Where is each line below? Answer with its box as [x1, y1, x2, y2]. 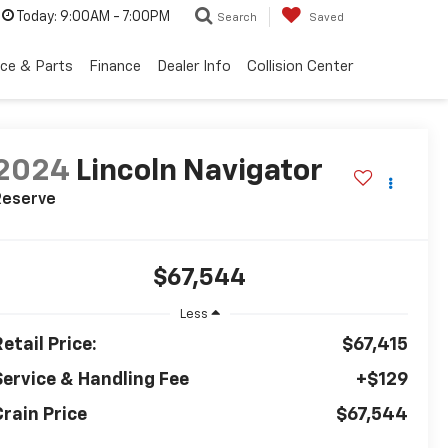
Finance [89, 58, 141, 74]
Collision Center [247, 58, 353, 74]
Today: [16, 10, 57, 25]
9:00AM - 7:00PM [57, 10, 170, 25]
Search [217, 12, 257, 24]
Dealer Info [157, 58, 231, 74]
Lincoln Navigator [75, 157, 323, 188]
